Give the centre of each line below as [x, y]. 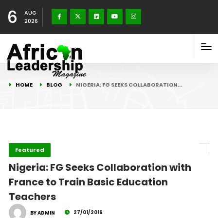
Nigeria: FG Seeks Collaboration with [100, 167]
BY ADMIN [42, 213]
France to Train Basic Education [88, 182]
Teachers [32, 197]
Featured [29, 150]
